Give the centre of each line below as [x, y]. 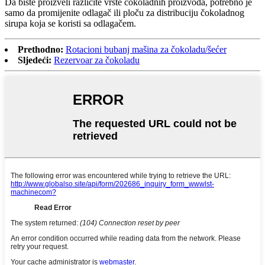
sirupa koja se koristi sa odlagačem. [70, 24]
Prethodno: [41, 50]
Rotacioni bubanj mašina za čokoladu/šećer [146, 50]
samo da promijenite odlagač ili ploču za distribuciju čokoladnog [125, 13]
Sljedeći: [35, 60]
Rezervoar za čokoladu [97, 60]
